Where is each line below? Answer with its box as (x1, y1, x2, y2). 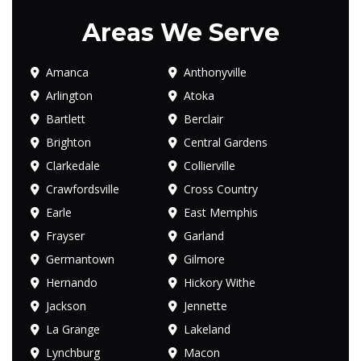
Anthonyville (184, 64, 247, 81)
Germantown (46, 251, 114, 268)
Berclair (184, 111, 224, 127)
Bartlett (46, 111, 85, 127)
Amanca (46, 64, 89, 81)
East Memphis (184, 205, 259, 221)
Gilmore (184, 251, 226, 268)
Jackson (46, 298, 86, 314)
